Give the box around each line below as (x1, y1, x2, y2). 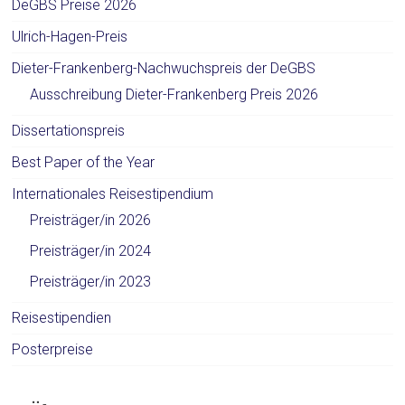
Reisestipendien (12, 309, 112, 326)
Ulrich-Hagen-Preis (12, 28, 128, 45)
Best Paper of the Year (12, 154, 155, 171)
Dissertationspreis (12, 122, 126, 139)
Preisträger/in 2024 (30, 242, 152, 259)
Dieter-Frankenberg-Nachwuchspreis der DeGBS (12, 60, 316, 77)
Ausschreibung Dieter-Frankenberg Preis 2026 (30, 86, 319, 103)
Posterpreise (12, 341, 94, 358)
